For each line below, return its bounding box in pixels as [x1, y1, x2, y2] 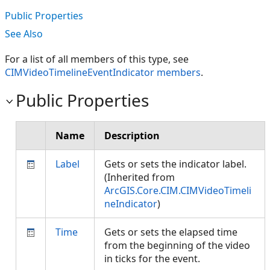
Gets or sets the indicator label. [104, 157, 246, 171]
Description [104, 129, 160, 142]
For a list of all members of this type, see [5, 52, 189, 66]
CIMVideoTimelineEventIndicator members [5, 66, 201, 79]
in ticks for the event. [104, 252, 205, 265]
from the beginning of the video [104, 239, 250, 252]
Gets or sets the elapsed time [104, 225, 237, 239]
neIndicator [104, 197, 157, 210]
